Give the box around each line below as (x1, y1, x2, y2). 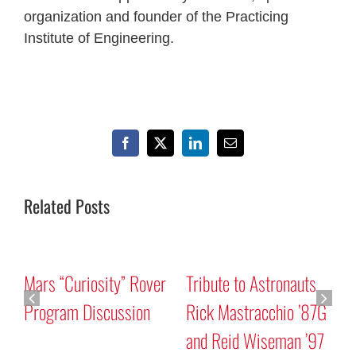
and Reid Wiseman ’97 (186, 325, 324, 354)
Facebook (124, 141, 174, 155)
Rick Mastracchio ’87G (186, 296, 327, 326)
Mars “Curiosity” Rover (24, 268, 166, 297)
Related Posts (24, 193, 110, 219)
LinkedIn (194, 141, 241, 155)
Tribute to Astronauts (186, 268, 316, 297)
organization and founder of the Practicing (24, 9, 288, 25)
